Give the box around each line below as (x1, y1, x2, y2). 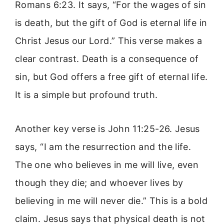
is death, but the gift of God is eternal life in (15, 17, 207, 28)
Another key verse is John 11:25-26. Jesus (15, 123, 200, 134)
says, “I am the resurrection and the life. (15, 141, 191, 152)
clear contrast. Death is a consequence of (15, 53, 199, 64)
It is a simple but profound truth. (15, 89, 158, 100)
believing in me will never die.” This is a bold (15, 195, 207, 206)
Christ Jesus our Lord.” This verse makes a (15, 35, 202, 46)
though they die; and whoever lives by (15, 177, 183, 188)
